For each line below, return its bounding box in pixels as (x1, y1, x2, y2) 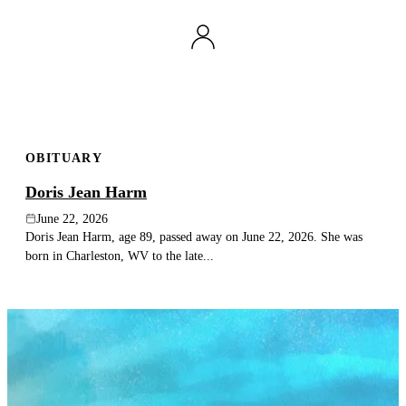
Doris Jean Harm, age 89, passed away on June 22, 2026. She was (25, 228, 362, 244)
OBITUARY (25, 150, 103, 165)
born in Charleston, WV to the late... (25, 247, 214, 263)
